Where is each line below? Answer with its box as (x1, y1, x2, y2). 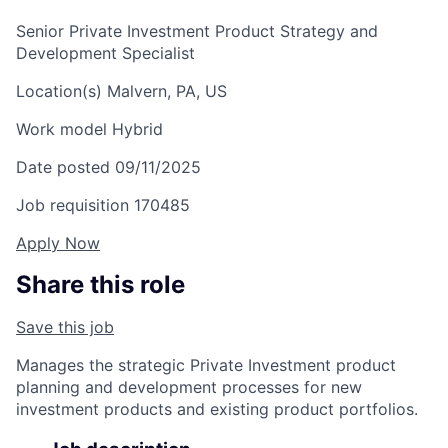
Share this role (16, 270, 185, 300)
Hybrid (107, 119, 163, 140)
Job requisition (16, 195, 129, 216)
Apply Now (16, 233, 100, 254)
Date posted (16, 157, 110, 178)
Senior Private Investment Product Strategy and (16, 21, 378, 42)
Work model (16, 119, 107, 140)
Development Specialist (16, 43, 195, 64)
